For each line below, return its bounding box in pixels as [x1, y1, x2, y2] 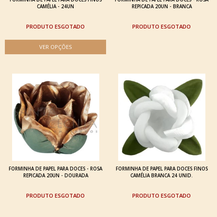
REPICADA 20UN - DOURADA [23, 172, 88, 179]
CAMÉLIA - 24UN [37, 3, 74, 10]
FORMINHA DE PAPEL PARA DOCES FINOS [115, 165, 208, 172]
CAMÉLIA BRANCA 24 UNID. [130, 172, 193, 179]
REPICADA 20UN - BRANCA [131, 3, 192, 10]
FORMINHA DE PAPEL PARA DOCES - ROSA [9, 165, 102, 172]
